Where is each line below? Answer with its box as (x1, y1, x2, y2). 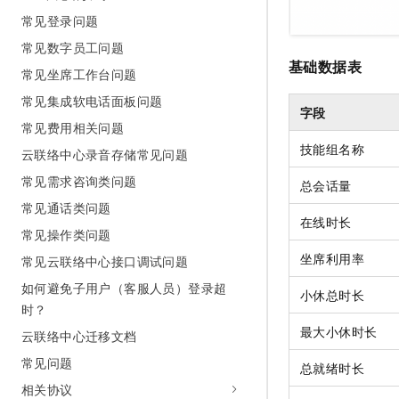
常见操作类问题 (21, 225, 111, 243)
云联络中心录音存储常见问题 (21, 145, 189, 163)
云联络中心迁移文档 (21, 327, 137, 345)
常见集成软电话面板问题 (21, 92, 163, 110)
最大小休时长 (300, 322, 378, 340)
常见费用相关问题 (21, 118, 125, 136)
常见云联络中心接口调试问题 (21, 252, 189, 270)
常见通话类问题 (21, 199, 111, 216)
